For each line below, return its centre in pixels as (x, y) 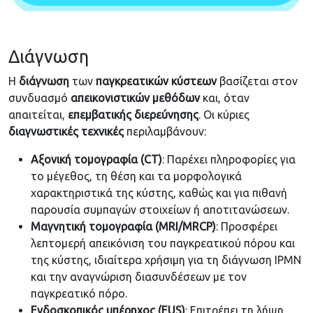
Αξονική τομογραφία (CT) (96, 160)
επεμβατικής (100, 115)
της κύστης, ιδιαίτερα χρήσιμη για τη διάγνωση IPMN (166, 260)
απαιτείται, (38, 115)
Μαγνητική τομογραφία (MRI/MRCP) (123, 227)
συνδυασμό (39, 98)
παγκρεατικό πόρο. (79, 294)
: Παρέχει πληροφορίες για (229, 160)
